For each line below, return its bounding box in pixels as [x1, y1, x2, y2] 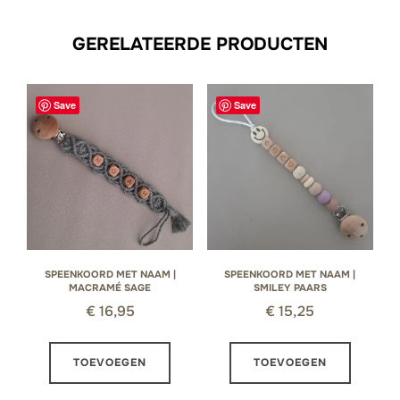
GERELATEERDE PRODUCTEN [72, 32, 328, 55]
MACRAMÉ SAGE [69, 280, 152, 294]
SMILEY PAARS [253, 280, 327, 294]
